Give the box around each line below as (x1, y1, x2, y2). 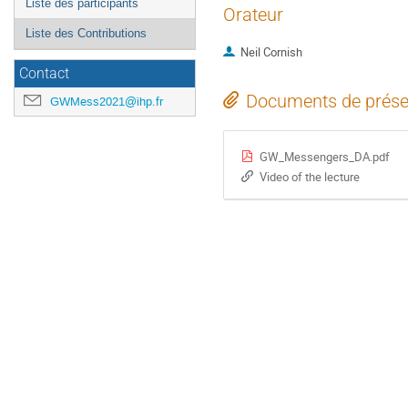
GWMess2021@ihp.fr (50, 94, 163, 109)
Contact (19, 66, 69, 82)
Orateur (223, 4, 283, 25)
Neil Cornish (240, 44, 302, 61)
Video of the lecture (259, 168, 360, 185)
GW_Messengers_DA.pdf (259, 148, 390, 165)
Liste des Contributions (25, 26, 147, 40)
